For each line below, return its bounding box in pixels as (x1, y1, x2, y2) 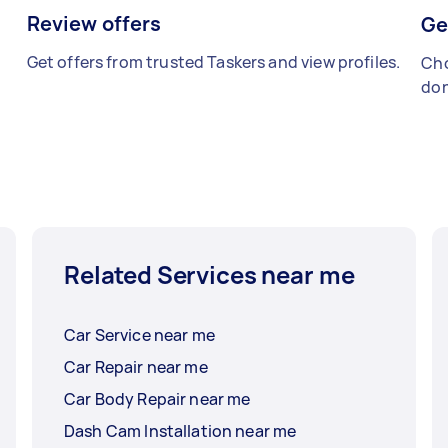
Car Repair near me (64, 355, 208, 378)
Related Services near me (64, 257, 355, 291)
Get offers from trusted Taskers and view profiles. (26, 50, 401, 73)
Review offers (26, 9, 162, 37)
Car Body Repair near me (64, 387, 251, 410)
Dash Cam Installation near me (64, 419, 297, 442)
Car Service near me (64, 323, 215, 346)
